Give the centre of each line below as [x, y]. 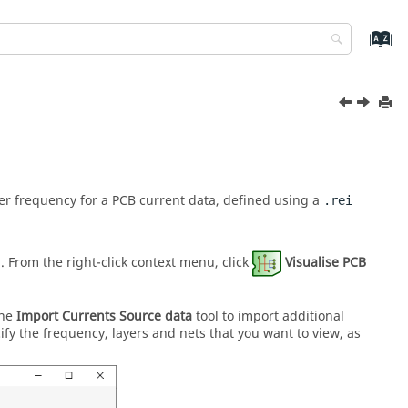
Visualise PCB [326, 262]
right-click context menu [141, 262]
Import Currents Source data [104, 316]
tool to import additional [268, 316]
